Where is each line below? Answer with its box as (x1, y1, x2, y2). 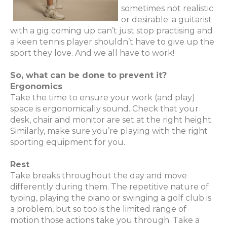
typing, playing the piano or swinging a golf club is (10, 193, 211, 203)
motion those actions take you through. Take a (10, 215, 200, 225)
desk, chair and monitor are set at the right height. (10, 115, 213, 125)
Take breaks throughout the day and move (10, 171, 187, 181)
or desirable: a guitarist (121, 15, 212, 25)
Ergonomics (10, 82, 62, 92)
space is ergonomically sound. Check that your (10, 104, 199, 114)
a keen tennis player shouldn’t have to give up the (10, 37, 214, 47)
